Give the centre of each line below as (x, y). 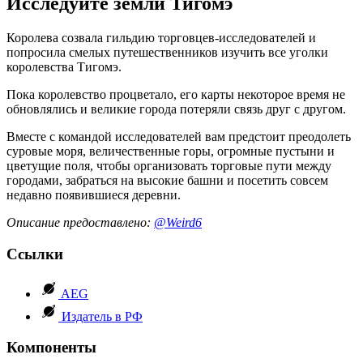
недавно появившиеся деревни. (94, 195)
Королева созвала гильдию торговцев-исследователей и (161, 38)
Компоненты (51, 348)
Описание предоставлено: (80, 223)
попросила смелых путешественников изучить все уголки (167, 53)
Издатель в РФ (102, 316)
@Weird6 (178, 223)
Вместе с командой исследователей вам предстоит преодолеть (179, 137)
